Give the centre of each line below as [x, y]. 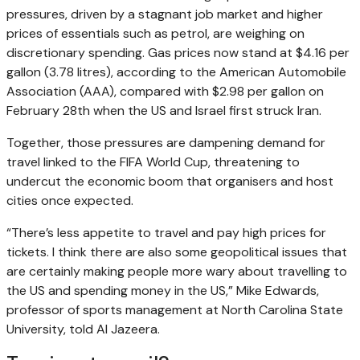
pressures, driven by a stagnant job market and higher [165, 14]
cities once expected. [70, 200]
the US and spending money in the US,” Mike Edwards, [163, 290]
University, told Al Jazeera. [83, 329]
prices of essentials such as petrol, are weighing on [155, 33]
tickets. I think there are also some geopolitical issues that [177, 252]
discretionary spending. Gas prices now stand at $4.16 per [178, 52]
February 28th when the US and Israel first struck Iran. [164, 110]
